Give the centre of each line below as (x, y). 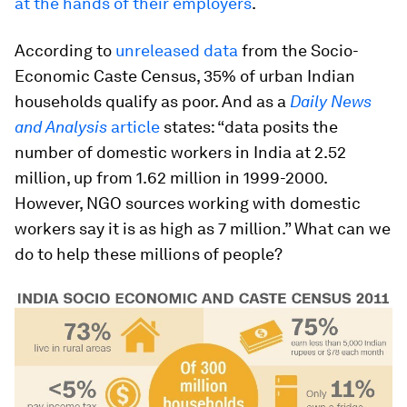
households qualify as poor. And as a (152, 101)
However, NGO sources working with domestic (188, 203)
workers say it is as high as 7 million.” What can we (203, 228)
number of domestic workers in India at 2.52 (180, 152)
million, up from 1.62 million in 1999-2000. (171, 178)
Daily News (331, 101)
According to (65, 50)
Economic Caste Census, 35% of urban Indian (185, 76)
